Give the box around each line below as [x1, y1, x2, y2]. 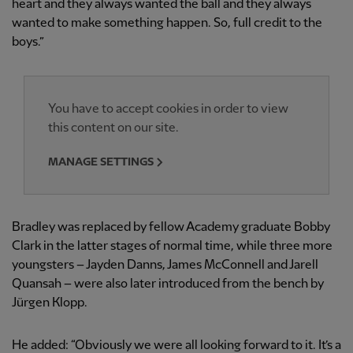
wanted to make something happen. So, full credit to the [12, 17, 322, 31]
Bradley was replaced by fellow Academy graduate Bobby [12, 221, 330, 235]
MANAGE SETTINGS [48, 156, 154, 169]
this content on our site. [48, 121, 179, 136]
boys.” [12, 35, 44, 50]
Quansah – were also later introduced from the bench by [12, 277, 324, 292]
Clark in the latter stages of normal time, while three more [12, 240, 333, 254]
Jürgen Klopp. [12, 296, 87, 310]
